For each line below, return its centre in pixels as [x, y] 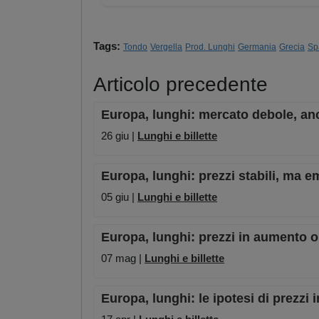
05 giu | [119, 197]
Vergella [166, 47]
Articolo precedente [181, 85]
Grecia [292, 47]
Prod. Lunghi [210, 47]
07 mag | [123, 258]
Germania [257, 47]
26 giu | [119, 136]
